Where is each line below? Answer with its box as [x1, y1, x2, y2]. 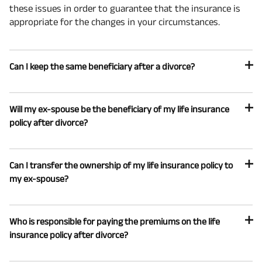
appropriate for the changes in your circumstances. [9, 16, 220, 27]
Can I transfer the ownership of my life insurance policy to [9, 160, 233, 171]
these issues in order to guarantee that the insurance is [9, 3, 240, 14]
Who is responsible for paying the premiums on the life [9, 216, 220, 227]
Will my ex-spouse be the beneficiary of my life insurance [9, 104, 229, 115]
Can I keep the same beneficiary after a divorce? [9, 61, 195, 72]
